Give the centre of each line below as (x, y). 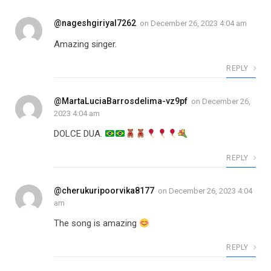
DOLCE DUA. (79, 134)
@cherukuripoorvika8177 (104, 191)
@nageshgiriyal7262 (95, 23)
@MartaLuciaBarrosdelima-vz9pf (121, 101)
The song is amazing (96, 224)
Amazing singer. (85, 44)
